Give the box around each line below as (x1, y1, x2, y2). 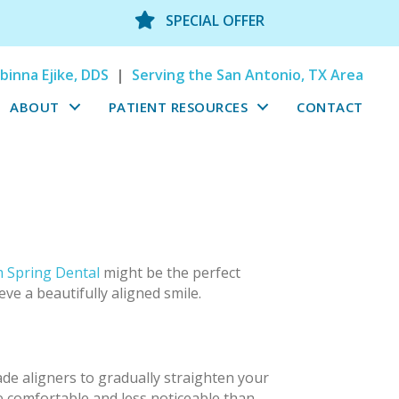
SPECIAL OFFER (166, 11, 265, 31)
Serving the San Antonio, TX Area (131, 64, 363, 85)
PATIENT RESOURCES (108, 97, 248, 116)
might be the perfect (100, 263, 240, 283)
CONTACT (297, 97, 363, 116)
